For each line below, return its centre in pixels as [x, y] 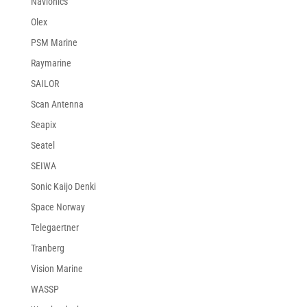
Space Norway [58, 207]
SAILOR [45, 83]
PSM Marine [54, 42]
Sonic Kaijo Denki [63, 186]
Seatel [42, 145]
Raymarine [51, 63]
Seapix [43, 124]
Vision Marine [57, 268]
